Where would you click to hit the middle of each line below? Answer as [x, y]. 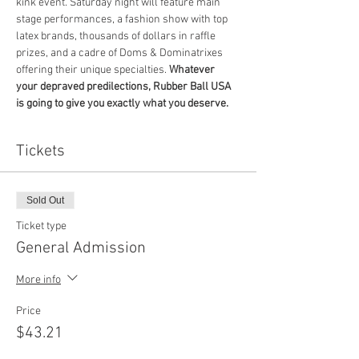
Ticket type [41, 227]
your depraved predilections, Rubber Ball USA [125, 87]
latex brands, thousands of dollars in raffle [117, 37]
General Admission [81, 249]
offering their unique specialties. [93, 71]
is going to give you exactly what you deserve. [122, 104]
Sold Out [45, 201]
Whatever [193, 71]
